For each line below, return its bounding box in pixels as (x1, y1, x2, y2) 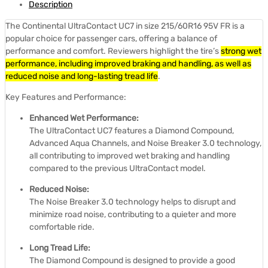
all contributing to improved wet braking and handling (29, 150, 230, 161)
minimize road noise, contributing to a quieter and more (29, 209, 236, 220)
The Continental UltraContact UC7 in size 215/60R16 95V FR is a (5, 20, 245, 31)
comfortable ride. (29, 221, 95, 232)
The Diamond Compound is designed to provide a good (29, 255, 235, 266)
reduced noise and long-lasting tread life (5, 71, 158, 81)
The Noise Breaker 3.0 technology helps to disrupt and (29, 196, 236, 207)
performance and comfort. (5, 45, 108, 56)
